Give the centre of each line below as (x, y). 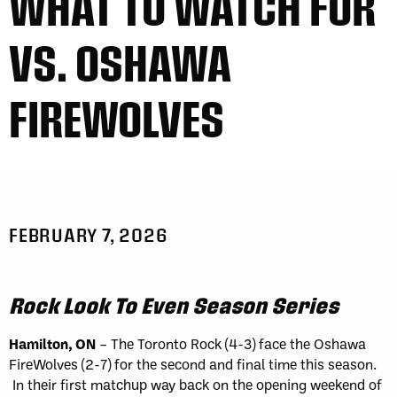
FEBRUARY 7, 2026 (89, 234)
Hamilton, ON (52, 343)
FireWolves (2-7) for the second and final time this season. (193, 364)
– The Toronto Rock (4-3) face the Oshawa (231, 343)
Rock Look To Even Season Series (174, 305)
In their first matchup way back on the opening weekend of (195, 384)
